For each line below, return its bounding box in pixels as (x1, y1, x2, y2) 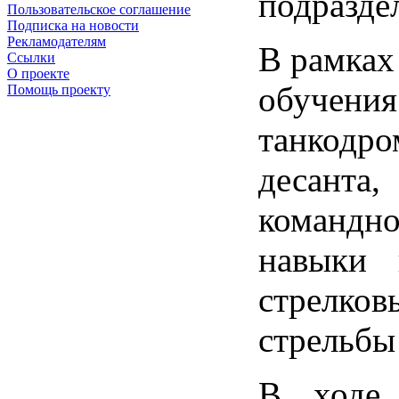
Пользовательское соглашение (7, 2, 191, 18)
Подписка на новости (7, 18, 139, 34)
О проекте (7, 66, 69, 82)
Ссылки (7, 50, 55, 66)
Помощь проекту (7, 82, 110, 98)
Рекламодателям (7, 34, 106, 50)
